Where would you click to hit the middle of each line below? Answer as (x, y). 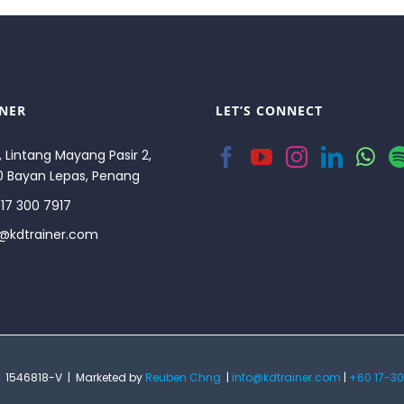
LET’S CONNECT (269, 110)
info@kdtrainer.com (286, 377)
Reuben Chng (183, 377)
